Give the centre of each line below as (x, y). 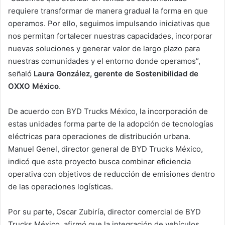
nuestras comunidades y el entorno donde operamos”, (104, 61)
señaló (21, 73)
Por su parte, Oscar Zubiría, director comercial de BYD (104, 211)
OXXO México (33, 86)
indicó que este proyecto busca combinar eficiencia (99, 161)
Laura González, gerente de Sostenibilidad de (116, 73)
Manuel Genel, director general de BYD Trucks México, (105, 149)
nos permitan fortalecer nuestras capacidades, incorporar (110, 36)
